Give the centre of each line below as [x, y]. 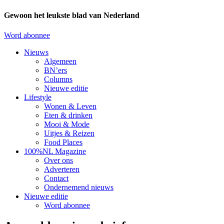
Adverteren [62, 169]
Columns [58, 79]
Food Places [63, 142]
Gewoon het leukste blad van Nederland [72, 15]
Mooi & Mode [67, 124]
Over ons [58, 160]
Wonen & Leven [70, 106]
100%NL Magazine [55, 151]
